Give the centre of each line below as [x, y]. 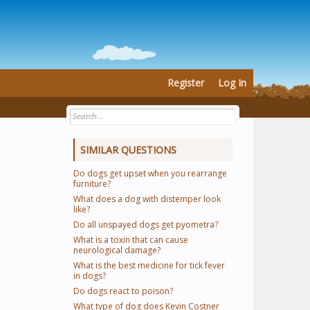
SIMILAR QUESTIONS [128, 150]
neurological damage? [117, 250]
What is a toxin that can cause [131, 240]
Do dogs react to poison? [123, 291]
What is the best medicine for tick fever [149, 265]
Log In [232, 83]
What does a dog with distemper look [147, 199]
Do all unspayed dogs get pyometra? [146, 225]
